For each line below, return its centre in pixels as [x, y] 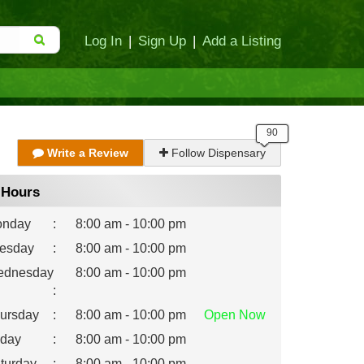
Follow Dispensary [217, 153]
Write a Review [86, 153]
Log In [103, 41]
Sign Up [162, 41]
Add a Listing [242, 41]
